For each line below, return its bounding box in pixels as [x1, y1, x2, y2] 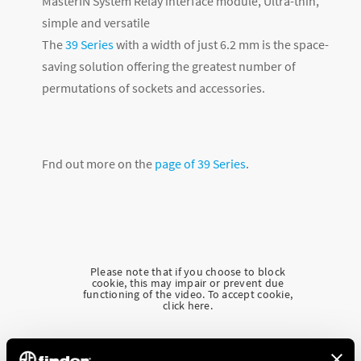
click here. [163, 298, 213, 313]
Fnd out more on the [42, 156, 155, 172]
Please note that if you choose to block [89, 264, 286, 280]
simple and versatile [42, 15, 150, 31]
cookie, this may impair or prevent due [91, 276, 284, 291]
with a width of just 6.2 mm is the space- [114, 36, 329, 53]
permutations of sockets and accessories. [42, 80, 265, 97]
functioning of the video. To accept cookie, [82, 287, 293, 302]
